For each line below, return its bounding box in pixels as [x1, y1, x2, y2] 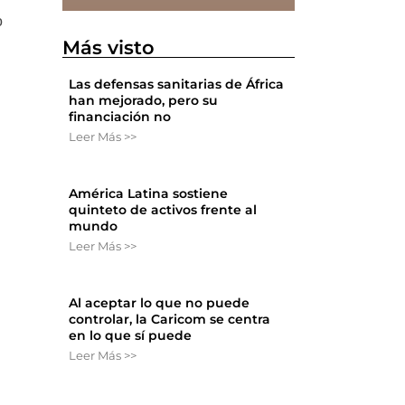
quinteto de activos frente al [69, 202, 258, 219]
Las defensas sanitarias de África [69, 76, 285, 93]
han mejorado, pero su [69, 92, 219, 109]
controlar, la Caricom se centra [69, 311, 271, 328]
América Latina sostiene [69, 185, 229, 202]
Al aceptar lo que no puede [69, 295, 250, 312]
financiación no [69, 108, 172, 126]
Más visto [62, 36, 155, 60]
